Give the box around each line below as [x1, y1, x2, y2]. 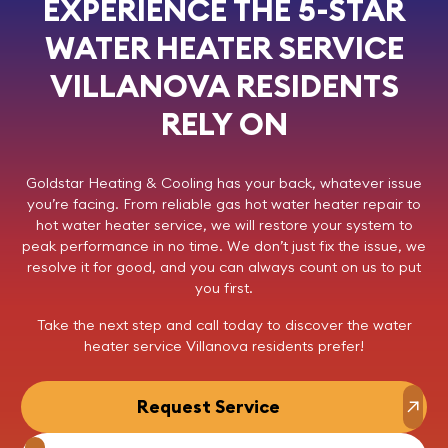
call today [195, 316, 263, 335]
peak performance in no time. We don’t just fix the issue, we [22, 237, 426, 256]
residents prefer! [248, 337, 364, 356]
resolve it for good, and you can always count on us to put [27, 258, 421, 277]
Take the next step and [36, 316, 196, 335]
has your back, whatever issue [213, 174, 422, 193]
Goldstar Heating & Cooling [26, 174, 213, 193]
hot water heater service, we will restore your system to [35, 216, 413, 235]
